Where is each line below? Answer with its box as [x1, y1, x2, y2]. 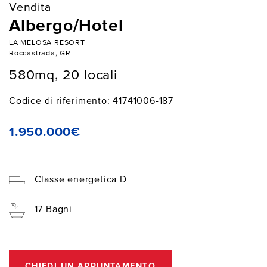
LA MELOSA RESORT [9, 38, 85, 46]
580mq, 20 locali [9, 69, 117, 83]
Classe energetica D [34, 175, 127, 185]
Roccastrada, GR [9, 49, 71, 57]
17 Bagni [34, 205, 73, 215]
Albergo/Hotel [9, 17, 123, 35]
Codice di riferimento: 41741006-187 [9, 96, 173, 106]
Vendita [9, 1, 51, 13]
